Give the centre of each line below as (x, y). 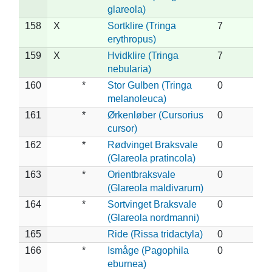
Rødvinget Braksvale (153, 144)
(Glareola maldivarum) (155, 188)
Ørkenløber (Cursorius (155, 115)
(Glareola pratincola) (151, 158)
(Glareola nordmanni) (153, 217)
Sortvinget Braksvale (152, 204)
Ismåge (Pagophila (148, 250)
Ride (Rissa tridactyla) (155, 234)
